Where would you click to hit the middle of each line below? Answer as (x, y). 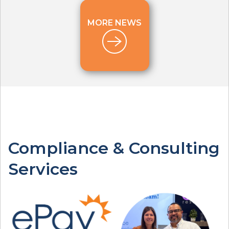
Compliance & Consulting (114, 148)
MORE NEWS (114, 23)
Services (43, 169)
